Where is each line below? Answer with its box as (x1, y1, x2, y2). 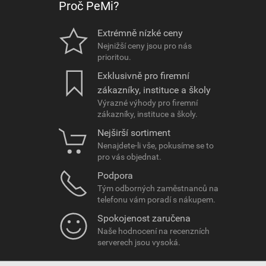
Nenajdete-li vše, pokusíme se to (97, 141, 214, 151)
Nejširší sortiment (97, 127, 170, 139)
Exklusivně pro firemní (97, 70, 189, 82)
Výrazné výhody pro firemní (97, 98, 198, 108)
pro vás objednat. (97, 152, 161, 162)
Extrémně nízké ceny (97, 27, 183, 39)
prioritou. (97, 52, 131, 62)
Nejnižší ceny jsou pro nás (97, 41, 192, 51)
